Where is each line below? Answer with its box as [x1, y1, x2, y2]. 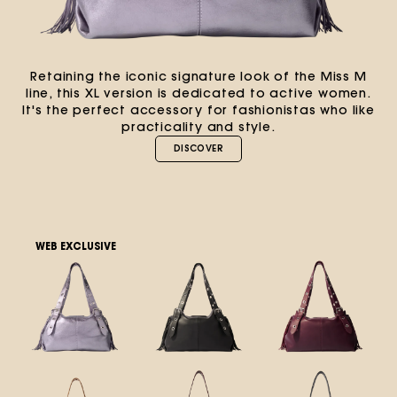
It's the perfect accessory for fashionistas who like [22, 102, 375, 119]
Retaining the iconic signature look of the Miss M [30, 68, 367, 85]
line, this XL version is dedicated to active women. [26, 85, 371, 102]
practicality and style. [121, 119, 276, 136]
